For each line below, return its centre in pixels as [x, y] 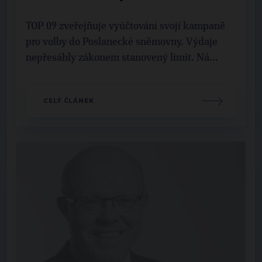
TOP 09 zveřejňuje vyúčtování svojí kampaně [125, 27]
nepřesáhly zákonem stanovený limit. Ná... [122, 58]
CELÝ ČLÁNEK [69, 101]
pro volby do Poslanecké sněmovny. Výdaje [122, 42]
